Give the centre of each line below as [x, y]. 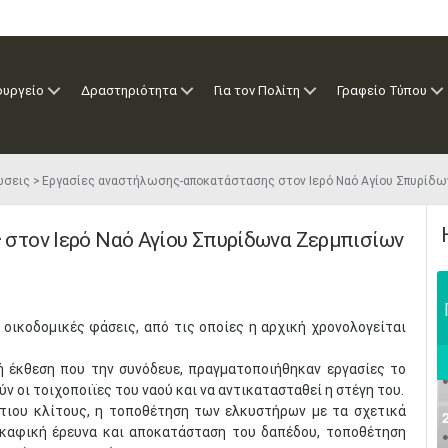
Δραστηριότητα [129, 90]
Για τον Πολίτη [257, 90]
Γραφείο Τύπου [382, 90]
